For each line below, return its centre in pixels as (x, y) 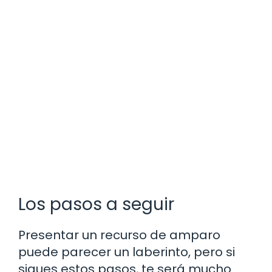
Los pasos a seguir (96, 204)
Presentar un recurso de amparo (119, 235)
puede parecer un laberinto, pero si (127, 252)
